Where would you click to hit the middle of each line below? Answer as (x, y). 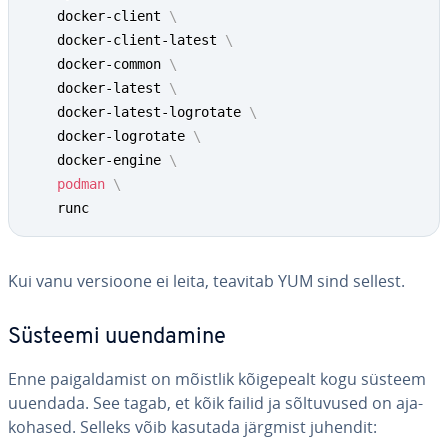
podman (81, 184)
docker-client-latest (125, 40)
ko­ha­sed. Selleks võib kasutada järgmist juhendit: (192, 427)
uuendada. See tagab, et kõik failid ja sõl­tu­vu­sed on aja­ (215, 403)
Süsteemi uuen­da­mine (117, 337)
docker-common (97, 64)
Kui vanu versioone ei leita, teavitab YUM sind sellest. (206, 281)
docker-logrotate (109, 136)
